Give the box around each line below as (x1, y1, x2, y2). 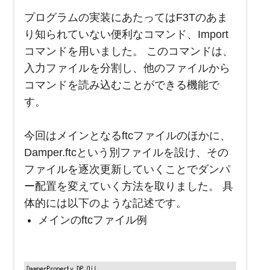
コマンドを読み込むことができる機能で (24, 79, 219, 92)
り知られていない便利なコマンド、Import (24, 28, 228, 41)
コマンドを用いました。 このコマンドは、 (24, 45, 233, 58)
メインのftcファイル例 (37, 214, 147, 227)
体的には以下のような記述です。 (24, 197, 193, 210)
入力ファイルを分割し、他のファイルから (24, 62, 230, 75)
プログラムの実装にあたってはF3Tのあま (24, 11, 228, 24)
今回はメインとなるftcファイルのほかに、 (24, 130, 231, 142)
